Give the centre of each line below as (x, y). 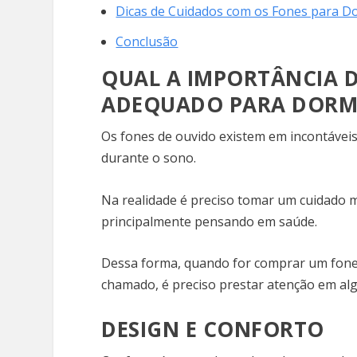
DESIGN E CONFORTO (213, 329)
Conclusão (147, 42)
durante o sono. (151, 158)
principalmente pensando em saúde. (211, 221)
